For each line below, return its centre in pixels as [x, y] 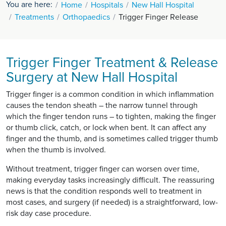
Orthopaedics [86, 17]
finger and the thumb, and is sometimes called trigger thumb [112, 138]
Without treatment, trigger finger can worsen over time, [103, 169]
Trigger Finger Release [158, 17]
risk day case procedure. [49, 213]
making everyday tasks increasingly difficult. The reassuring [110, 180]
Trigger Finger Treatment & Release [112, 63]
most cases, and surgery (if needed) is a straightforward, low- [112, 202]
